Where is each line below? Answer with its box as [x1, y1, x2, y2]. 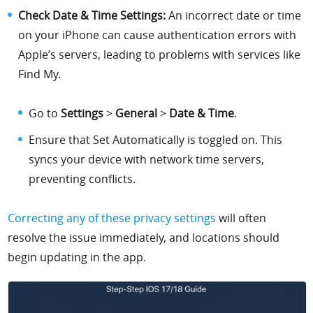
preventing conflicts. [29, 170, 136, 187]
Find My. [18, 66, 61, 82]
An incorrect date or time [166, 7, 302, 23]
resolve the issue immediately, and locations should [8, 229, 280, 245]
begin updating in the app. [8, 249, 147, 265]
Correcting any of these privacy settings [8, 210, 217, 226]
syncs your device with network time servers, [29, 151, 265, 167]
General [115, 105, 158, 121]
